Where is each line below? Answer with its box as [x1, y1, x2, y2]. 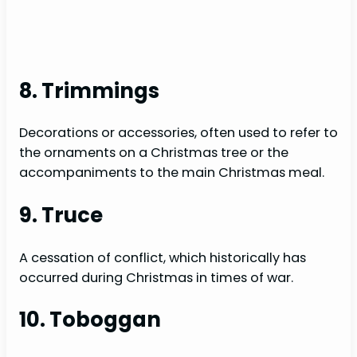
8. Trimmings [19, 76, 159, 105]
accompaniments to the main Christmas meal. [19, 163, 324, 182]
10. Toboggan [19, 305, 161, 335]
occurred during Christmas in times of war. [19, 268, 293, 287]
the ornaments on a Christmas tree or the [19, 143, 288, 163]
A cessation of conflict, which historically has [19, 248, 306, 267]
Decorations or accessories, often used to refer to [19, 124, 338, 143]
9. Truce [19, 200, 103, 229]
